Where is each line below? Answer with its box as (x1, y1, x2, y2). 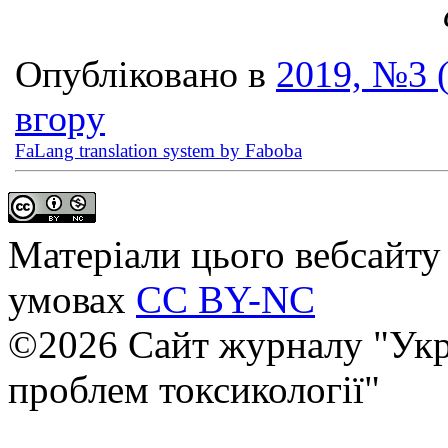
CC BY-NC (136, 278, 315, 321)
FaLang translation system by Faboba (15, 139, 302, 161)
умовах (8, 278, 136, 321)
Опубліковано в (15, 52, 266, 95)
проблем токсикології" (8, 368, 380, 411)
